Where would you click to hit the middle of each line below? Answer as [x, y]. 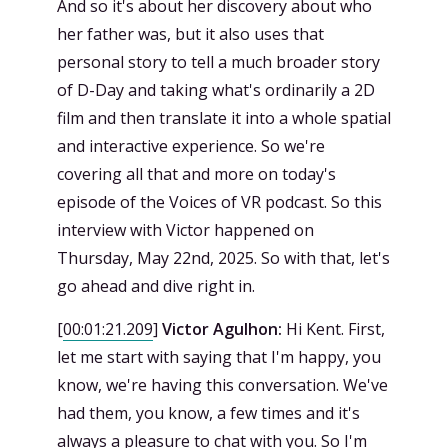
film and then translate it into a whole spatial [224, 118]
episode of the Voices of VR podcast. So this [219, 202]
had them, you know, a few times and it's [208, 413]
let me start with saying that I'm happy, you [219, 357]
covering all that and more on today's [196, 174]
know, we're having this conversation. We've [222, 385]
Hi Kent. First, [333, 329]
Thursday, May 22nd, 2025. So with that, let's [223, 258]
